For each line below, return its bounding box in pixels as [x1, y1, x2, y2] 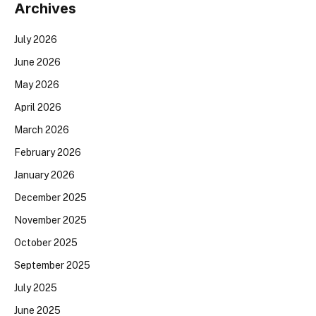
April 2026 [14, 101, 61, 113]
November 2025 [14, 214, 87, 226]
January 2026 [14, 169, 75, 181]
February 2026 [14, 146, 81, 158]
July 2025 [14, 281, 57, 293]
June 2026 [14, 56, 61, 68]
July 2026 [14, 33, 57, 45]
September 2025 [14, 259, 90, 271]
